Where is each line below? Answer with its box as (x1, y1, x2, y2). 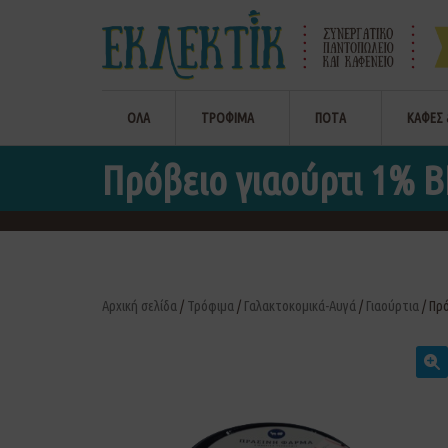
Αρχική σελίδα (102, 297, 177, 314)
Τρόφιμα (187, 297, 234, 314)
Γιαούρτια (366, 297, 419, 314)
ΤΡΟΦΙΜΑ (201, 110, 254, 126)
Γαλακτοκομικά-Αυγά (244, 297, 356, 314)
